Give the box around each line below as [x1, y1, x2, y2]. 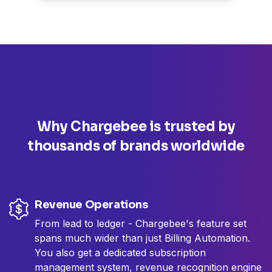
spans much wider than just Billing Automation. [35, 232, 250, 245]
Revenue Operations [35, 198, 148, 212]
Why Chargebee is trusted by [36, 118, 236, 135]
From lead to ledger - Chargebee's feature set [35, 217, 246, 230]
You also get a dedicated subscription [35, 246, 206, 259]
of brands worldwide [102, 138, 245, 155]
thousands [27, 138, 103, 155]
